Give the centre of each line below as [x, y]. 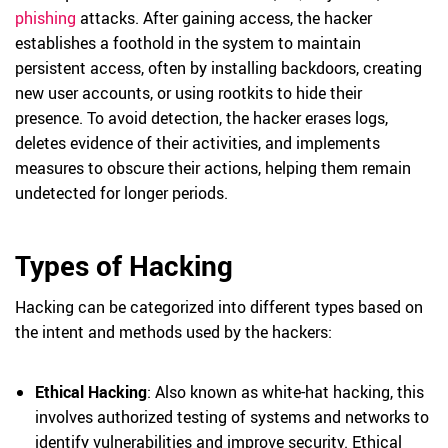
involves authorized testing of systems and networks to [232, 417]
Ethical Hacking [91, 392]
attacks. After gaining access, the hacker [224, 18]
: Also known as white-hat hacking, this [285, 392]
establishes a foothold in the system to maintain [188, 43]
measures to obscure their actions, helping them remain [213, 168]
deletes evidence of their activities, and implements [197, 143]
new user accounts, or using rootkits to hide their [188, 93]
